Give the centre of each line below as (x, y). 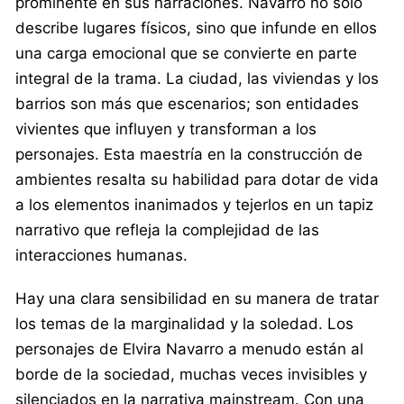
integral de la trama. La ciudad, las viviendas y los (197, 78)
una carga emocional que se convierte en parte (186, 53)
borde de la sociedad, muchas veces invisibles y (191, 374)
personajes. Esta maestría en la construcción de (189, 154)
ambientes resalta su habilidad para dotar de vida (197, 179)
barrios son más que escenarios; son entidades (187, 103)
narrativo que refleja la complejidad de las (167, 230)
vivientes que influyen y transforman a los (166, 129)
